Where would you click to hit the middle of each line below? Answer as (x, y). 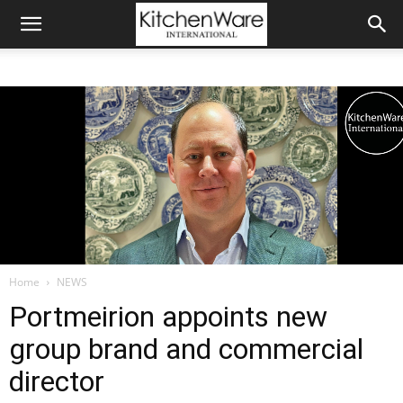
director (57, 381)
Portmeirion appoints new (168, 317)
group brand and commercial (186, 349)
